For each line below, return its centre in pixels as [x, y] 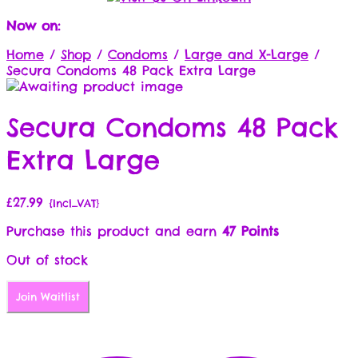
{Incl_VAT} [74, 203]
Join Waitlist [48, 296]
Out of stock [47, 259]
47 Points [251, 231]
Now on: [33, 26]
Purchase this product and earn [114, 231]
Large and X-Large [247, 54]
